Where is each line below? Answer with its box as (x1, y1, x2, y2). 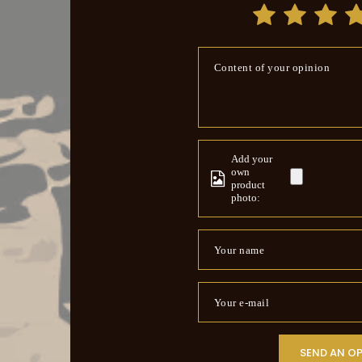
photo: (230, 191, 260, 204)
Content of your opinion (213, 61, 330, 74)
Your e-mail (213, 296, 269, 309)
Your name (213, 243, 264, 256)
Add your (230, 152, 272, 165)
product (230, 178, 265, 191)
